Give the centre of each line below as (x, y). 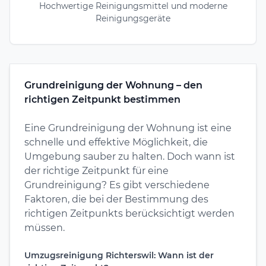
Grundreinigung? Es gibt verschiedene (117, 185)
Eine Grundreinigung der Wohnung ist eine (128, 128)
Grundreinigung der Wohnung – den (113, 85)
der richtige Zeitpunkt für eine (96, 170)
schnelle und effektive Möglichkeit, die (116, 142)
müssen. (45, 227)
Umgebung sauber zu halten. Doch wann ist (130, 156)
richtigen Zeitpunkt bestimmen (102, 99)
